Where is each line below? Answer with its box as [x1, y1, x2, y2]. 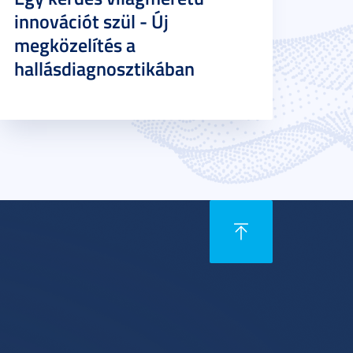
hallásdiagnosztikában [14, 55, 195, 82]
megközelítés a [14, 32, 136, 58]
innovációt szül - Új [14, 8, 169, 35]
